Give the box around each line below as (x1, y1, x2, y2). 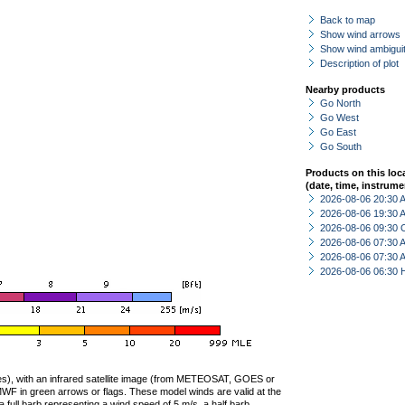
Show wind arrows (320, 29, 400, 40)
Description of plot (320, 58, 399, 69)
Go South (320, 141, 362, 152)
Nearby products (306, 84, 385, 95)
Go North (320, 98, 361, 108)
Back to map (320, 14, 375, 25)
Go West (320, 112, 359, 123)
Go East (320, 127, 356, 137)
